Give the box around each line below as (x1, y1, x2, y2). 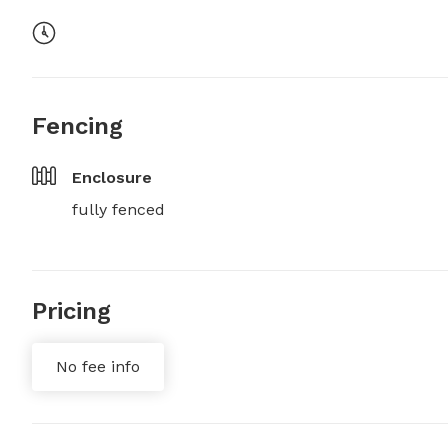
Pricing (32, 297, 111, 326)
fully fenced (72, 200, 165, 220)
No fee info (56, 357, 140, 377)
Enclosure (72, 168, 152, 188)
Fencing (32, 112, 123, 141)
